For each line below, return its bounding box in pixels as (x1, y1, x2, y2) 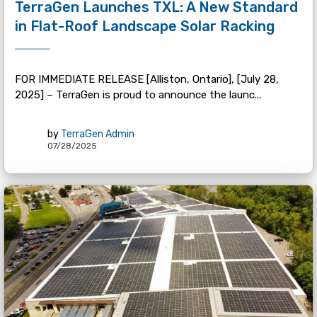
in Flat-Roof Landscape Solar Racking (14, 18, 275, 35)
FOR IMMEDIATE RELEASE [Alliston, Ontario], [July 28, (14, 73, 279, 86)
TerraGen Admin (60, 127, 134, 140)
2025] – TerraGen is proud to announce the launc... (14, 88, 261, 102)
